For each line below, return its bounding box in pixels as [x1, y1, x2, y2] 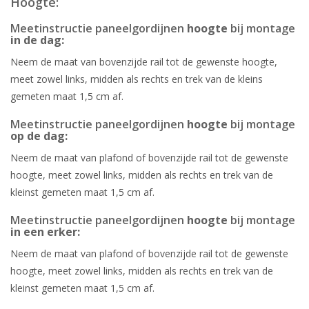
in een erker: [10, 224, 80, 239]
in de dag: [10, 32, 64, 48]
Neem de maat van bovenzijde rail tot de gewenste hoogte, [10, 55, 277, 68]
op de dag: [10, 128, 68, 143]
